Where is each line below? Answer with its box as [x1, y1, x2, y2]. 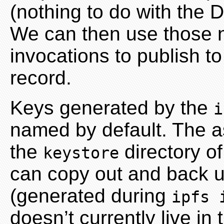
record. [10, 66, 71, 88]
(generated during [10, 184, 171, 206]
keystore [43, 143, 119, 162]
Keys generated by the [10, 96, 213, 118]
